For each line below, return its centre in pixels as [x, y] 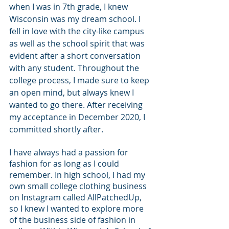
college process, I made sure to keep [80, 80]
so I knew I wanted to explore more [77, 208]
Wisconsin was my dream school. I [76, 19]
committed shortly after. [57, 129]
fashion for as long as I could [65, 163]
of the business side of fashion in [73, 220]
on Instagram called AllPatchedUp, [76, 197]
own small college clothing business [79, 186]
